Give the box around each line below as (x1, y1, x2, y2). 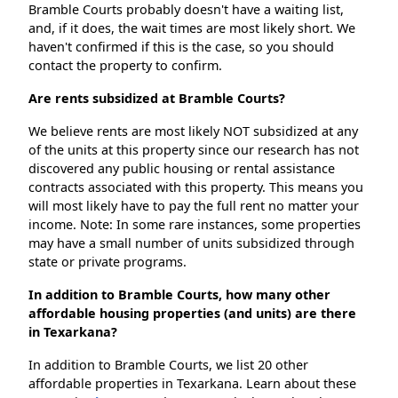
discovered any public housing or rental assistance (28, 160, 335, 178)
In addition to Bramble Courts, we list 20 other (28, 356, 308, 374)
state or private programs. (28, 253, 187, 271)
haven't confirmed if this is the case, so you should (28, 38, 334, 56)
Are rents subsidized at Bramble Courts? (28, 90, 285, 107)
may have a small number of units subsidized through (28, 235, 354, 252)
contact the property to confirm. (28, 57, 222, 75)
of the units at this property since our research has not (28, 141, 359, 159)
